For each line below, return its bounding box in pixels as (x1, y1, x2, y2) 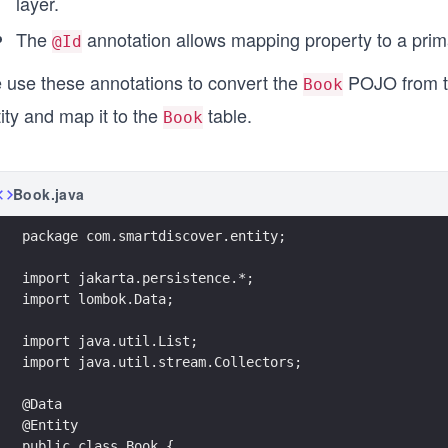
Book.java (13, 184, 85, 204)
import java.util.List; (22, 332, 198, 349)
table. (203, 102, 252, 128)
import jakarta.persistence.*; (22, 269, 254, 286)
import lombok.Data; (22, 290, 174, 307)
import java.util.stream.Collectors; (22, 353, 302, 370)
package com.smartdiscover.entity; (22, 227, 286, 244)
